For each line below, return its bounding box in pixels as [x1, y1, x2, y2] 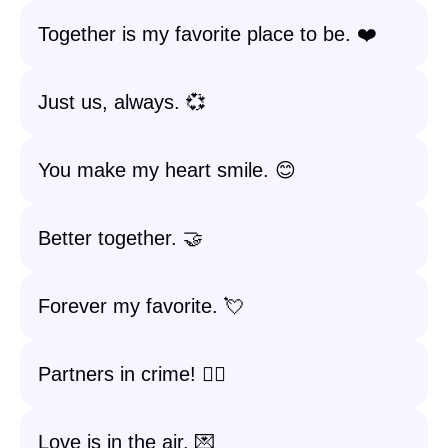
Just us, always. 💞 [38, 91, 206, 113]
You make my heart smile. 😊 [38, 159, 296, 181]
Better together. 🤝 [38, 227, 203, 249]
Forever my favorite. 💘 [38, 295, 244, 317]
